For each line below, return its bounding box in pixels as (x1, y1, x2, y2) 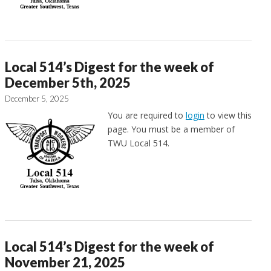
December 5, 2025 (5, 93, 69, 103)
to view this (204, 109, 252, 121)
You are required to (108, 109, 186, 121)
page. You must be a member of (108, 123, 235, 135)
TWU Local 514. (108, 137, 169, 149)
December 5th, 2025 (5, 74, 131, 91)
